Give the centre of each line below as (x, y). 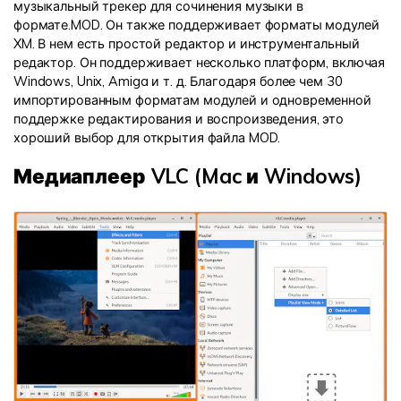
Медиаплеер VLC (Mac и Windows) (188, 176)
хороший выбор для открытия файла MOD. (147, 138)
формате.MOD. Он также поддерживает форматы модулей (196, 26)
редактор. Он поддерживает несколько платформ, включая (200, 63)
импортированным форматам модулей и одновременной (192, 101)
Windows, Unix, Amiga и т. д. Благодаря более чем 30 (178, 82)
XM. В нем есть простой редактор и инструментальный (187, 44)
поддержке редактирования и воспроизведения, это (179, 119)
